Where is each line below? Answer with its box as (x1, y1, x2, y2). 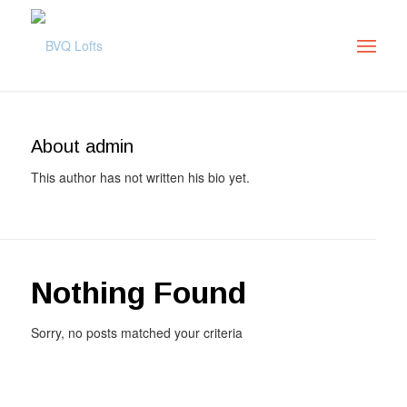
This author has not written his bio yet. (30, 167, 250, 186)
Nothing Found (30, 274, 246, 310)
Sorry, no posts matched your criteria (30, 323, 243, 342)
